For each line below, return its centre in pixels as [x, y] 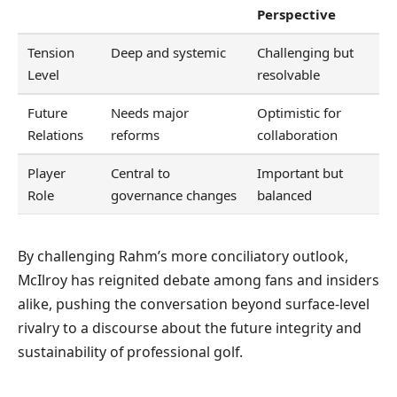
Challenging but [306, 53]
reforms [136, 135]
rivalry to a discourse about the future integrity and [190, 327]
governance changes [174, 195]
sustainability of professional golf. [130, 351]
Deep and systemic [169, 53]
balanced [285, 195]
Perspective [297, 15]
